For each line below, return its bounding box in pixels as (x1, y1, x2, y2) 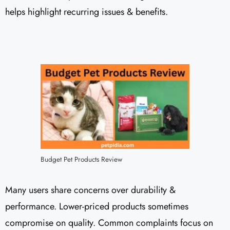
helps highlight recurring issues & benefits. (5, 5, 168, 18)
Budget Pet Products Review (41, 155, 122, 164)
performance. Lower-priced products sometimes (5, 200, 188, 213)
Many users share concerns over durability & (5, 183, 176, 197)
